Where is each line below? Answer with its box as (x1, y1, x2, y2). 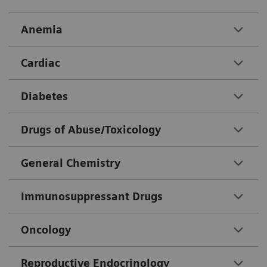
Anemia (21, 23, 63, 36)
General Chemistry (21, 157, 120, 170)
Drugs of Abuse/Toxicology (21, 123, 161, 136)
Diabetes (21, 90, 68, 103)
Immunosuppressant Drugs (21, 190, 163, 203)
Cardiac (21, 57, 60, 70)
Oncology (21, 223, 71, 237)
